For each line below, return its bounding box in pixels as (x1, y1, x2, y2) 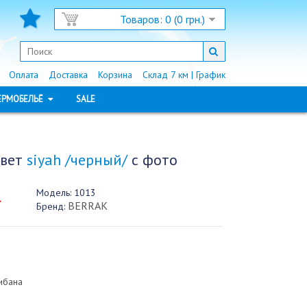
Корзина (97, 69, 132, 81)
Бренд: (36, 200, 65, 212)
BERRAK (67, 199, 108, 212)
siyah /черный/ (26, 150, 127, 169)
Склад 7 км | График (142, 69, 225, 81)
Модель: (36, 186, 71, 199)
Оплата (8, 69, 38, 81)
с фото (127, 150, 177, 169)
